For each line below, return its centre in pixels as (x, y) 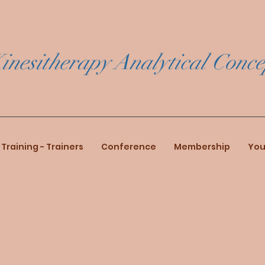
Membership (202, 147)
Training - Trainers (42, 147)
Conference (129, 147)
